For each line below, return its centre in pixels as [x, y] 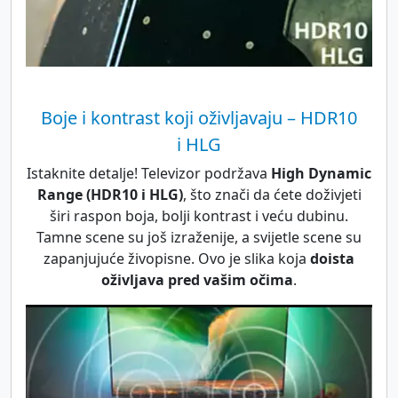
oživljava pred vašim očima [197, 279]
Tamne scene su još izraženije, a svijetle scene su [199, 237]
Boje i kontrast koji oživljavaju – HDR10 [199, 117]
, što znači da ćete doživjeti [272, 194]
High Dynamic [321, 173]
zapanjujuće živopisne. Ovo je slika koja [177, 258]
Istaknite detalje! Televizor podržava [149, 173]
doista [332, 258]
